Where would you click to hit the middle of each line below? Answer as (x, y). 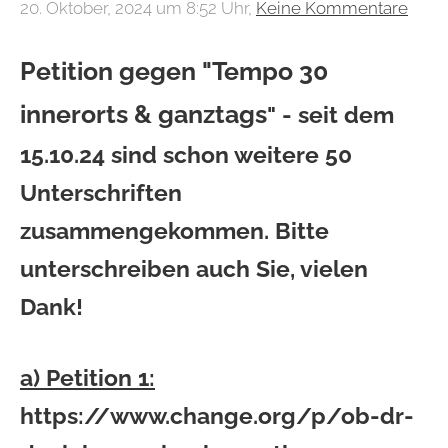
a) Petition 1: (87, 377)
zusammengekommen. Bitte (174, 230)
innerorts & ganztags (143, 113)
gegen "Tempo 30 (223, 70)
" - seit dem (330, 114)
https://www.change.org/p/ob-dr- (217, 415)
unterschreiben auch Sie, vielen (194, 268)
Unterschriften (101, 192)
